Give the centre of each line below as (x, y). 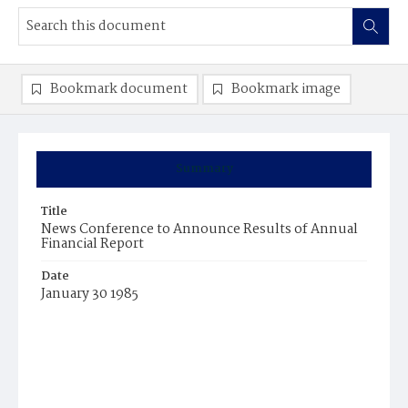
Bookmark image (286, 89)
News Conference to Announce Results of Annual (199, 229)
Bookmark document (119, 89)
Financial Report (92, 244)
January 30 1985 (90, 294)
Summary (204, 169)
